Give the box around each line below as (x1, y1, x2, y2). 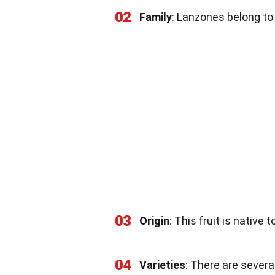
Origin (139, 214, 169, 227)
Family (139, 10, 172, 23)
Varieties (139, 258, 185, 271)
